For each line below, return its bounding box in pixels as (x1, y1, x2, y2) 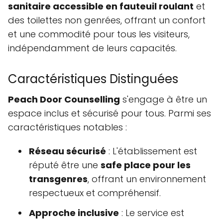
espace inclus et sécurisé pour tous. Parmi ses (8, 107, 211, 120)
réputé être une (29, 159, 101, 172)
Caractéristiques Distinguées (8, 71, 178, 88)
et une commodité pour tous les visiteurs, (8, 28, 190, 41)
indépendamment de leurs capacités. (8, 42, 177, 55)
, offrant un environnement (88, 173, 206, 186)
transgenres (29, 173, 88, 186)
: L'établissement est (106, 145, 197, 158)
